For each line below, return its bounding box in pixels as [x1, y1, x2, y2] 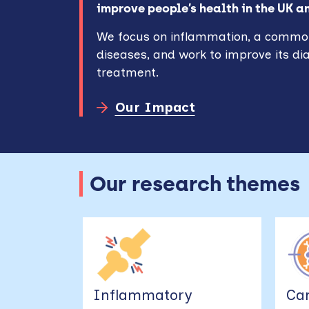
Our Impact [114, 99, 195, 116]
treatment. [97, 65, 160, 80]
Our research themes [90, 172, 301, 197]
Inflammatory [93, 286, 193, 304]
